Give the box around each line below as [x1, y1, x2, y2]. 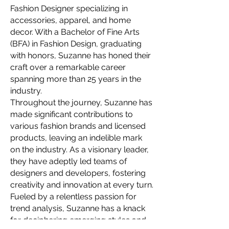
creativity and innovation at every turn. [10, 180, 153, 190]
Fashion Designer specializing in [10, 4, 128, 13]
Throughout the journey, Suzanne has [10, 98, 152, 107]
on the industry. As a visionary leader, [10, 145, 149, 154]
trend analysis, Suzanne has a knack [10, 203, 145, 213]
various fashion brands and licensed [10, 121, 146, 131]
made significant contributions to [10, 109, 133, 119]
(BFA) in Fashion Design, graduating [10, 39, 142, 49]
